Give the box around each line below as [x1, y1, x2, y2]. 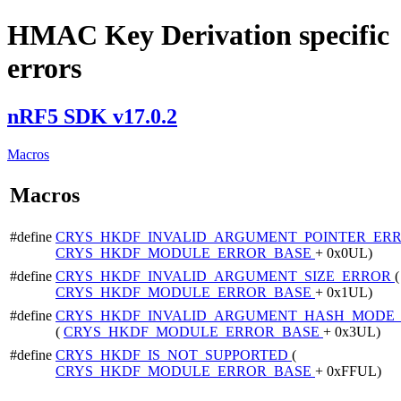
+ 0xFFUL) [315, 363, 381, 379]
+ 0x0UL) [315, 244, 372, 260]
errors [7, 52, 81, 85]
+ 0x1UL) [315, 284, 372, 300]
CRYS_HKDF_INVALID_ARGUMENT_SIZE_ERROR [55, 268, 395, 284]
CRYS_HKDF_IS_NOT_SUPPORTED [55, 346, 292, 363]
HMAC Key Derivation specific [7, 19, 389, 52]
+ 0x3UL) [323, 323, 380, 339]
